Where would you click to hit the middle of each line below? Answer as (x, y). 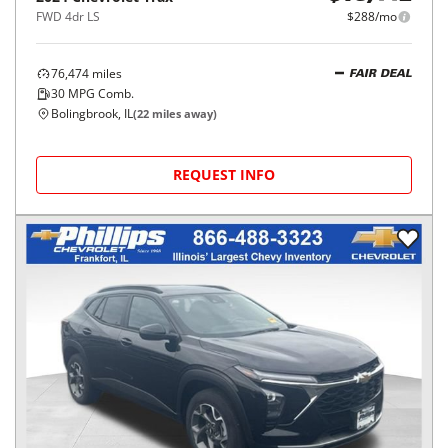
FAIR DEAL (380, 74)
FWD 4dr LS (68, 17)
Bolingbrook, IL (92, 114)
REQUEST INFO (224, 175)
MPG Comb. (99, 94)
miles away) (183, 114)
